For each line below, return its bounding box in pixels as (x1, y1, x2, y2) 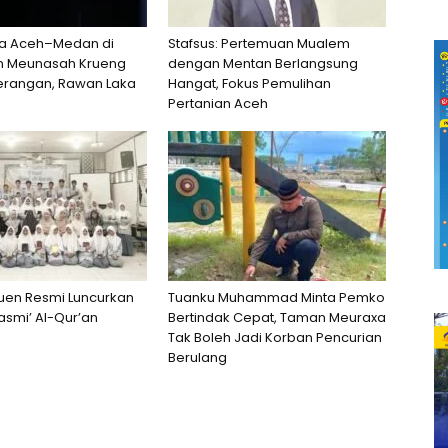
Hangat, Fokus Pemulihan (168, 74, 331, 93)
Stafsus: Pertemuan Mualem (168, 34, 350, 53)
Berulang (168, 348, 227, 367)
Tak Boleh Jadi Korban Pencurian (168, 328, 382, 347)
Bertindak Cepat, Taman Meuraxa (168, 308, 386, 327)
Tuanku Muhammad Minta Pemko (168, 288, 385, 307)
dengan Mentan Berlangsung (168, 54, 358, 73)
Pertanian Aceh (168, 94, 268, 113)
